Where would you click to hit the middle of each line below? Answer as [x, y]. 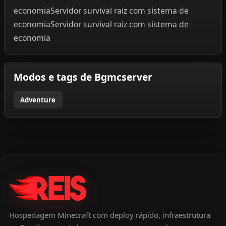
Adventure [38, 100]
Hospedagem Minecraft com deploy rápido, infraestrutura [109, 215]
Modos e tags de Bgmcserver [83, 77]
